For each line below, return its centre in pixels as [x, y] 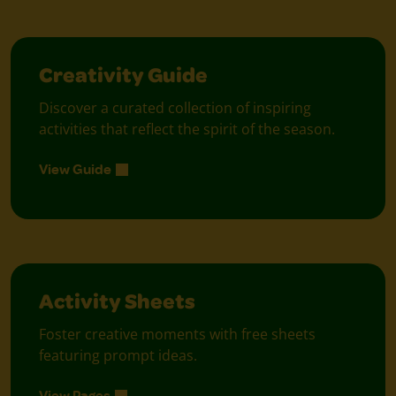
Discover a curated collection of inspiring [175, 107]
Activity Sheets [117, 304]
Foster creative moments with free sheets [177, 334]
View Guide [75, 168]
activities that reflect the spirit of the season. [187, 129]
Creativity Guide [123, 77]
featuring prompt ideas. [118, 355]
